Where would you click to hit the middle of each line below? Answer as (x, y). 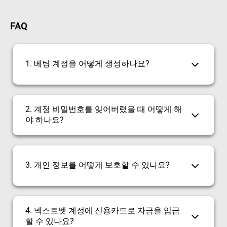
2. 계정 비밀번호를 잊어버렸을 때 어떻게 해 (104, 109)
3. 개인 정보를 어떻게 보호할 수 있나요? (98, 165)
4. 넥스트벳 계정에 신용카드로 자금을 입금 (103, 210)
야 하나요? (45, 120)
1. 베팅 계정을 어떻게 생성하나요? (87, 63)
